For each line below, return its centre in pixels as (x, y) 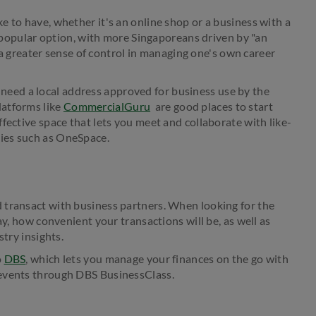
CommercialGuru (107, 106)
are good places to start (212, 106)
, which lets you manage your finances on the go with (157, 258)
